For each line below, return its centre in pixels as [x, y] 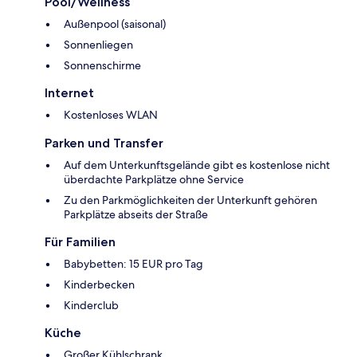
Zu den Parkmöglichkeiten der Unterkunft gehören [190, 200]
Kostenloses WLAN [111, 115]
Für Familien [80, 242]
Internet [69, 93]
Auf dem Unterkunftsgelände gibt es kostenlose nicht [197, 165]
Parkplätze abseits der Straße [136, 215]
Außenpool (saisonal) [115, 24]
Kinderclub [91, 306]
